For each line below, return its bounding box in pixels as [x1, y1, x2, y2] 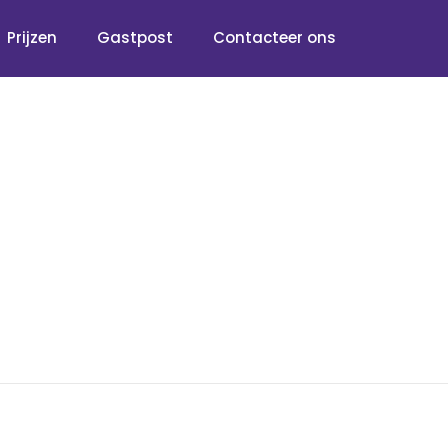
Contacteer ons [213, 27, 336, 48]
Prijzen [7, 27, 57, 48]
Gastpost [97, 27, 173, 48]
